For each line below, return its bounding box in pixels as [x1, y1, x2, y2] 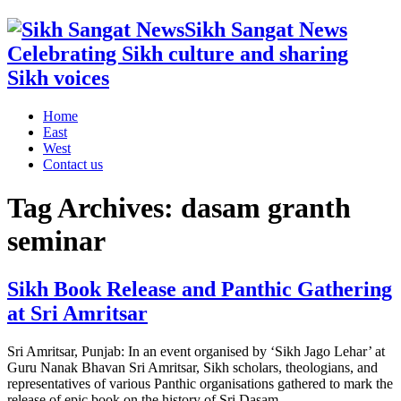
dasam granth [181, 192, 351, 225]
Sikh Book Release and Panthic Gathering [7, 277, 392, 301]
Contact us [43, 156, 103, 172]
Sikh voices [7, 65, 109, 90]
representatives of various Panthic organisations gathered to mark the [7, 375, 393, 391]
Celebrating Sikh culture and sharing [7, 41, 348, 65]
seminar [7, 225, 106, 258]
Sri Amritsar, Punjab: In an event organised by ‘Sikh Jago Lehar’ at [7, 343, 385, 359]
